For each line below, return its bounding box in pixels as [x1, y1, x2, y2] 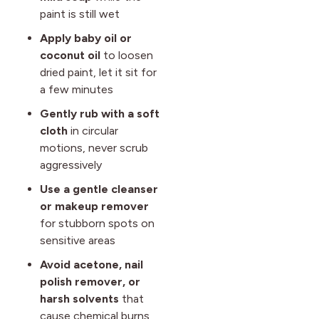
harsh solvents [40, 292, 119, 306]
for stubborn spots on [40, 216, 155, 231]
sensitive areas [40, 234, 115, 248]
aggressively [40, 158, 102, 172]
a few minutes [40, 83, 113, 97]
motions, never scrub [40, 141, 148, 155]
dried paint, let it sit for [40, 66, 157, 80]
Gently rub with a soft [40, 107, 159, 121]
